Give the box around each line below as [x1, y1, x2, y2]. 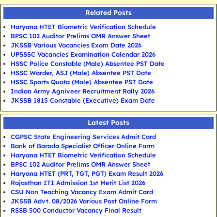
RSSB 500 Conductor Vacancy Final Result [10, 206, 141, 215]
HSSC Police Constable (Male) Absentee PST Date [10, 60, 165, 68]
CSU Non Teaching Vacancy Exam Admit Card [10, 188, 153, 196]
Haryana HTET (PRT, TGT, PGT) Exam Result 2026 [10, 170, 163, 178]
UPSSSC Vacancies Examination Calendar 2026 [10, 50, 155, 59]
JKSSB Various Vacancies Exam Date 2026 [10, 41, 141, 49]
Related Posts [85, 8, 132, 17]
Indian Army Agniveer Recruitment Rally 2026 [10, 87, 155, 95]
